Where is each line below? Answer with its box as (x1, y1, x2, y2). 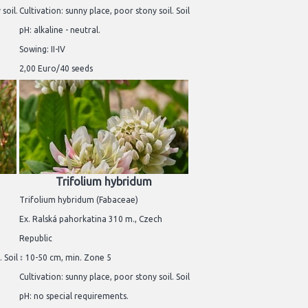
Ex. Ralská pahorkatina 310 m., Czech (19, 214, 162, 224)
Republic (19, 234, 52, 243)
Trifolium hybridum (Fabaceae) (19, 195, 138, 205)
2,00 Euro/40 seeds (19, 63, 93, 73)
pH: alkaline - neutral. (19, 25, 100, 34)
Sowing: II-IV (19, 44, 65, 54)
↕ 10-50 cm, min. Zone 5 (19, 253, 111, 263)
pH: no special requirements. (19, 291, 129, 301)
